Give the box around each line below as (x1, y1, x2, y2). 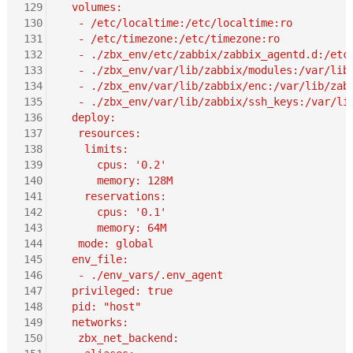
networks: (58, 315, 128, 329)
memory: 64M (58, 221, 166, 234)
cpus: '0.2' (58, 158, 166, 171)
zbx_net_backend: (58, 331, 179, 344)
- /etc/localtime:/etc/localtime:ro (58, 16, 292, 29)
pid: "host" (58, 299, 141, 313)
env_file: (58, 252, 128, 266)
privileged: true (58, 284, 173, 297)
